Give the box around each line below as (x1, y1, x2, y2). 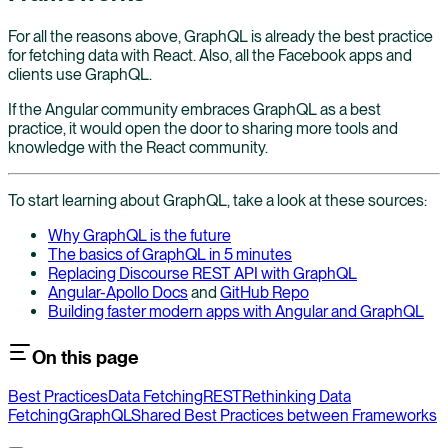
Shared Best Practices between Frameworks (131, 406, 437, 426)
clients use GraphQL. (8, 64, 152, 84)
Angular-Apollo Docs (48, 282, 188, 302)
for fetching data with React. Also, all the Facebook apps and (8, 45, 412, 65)
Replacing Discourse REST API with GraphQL (48, 263, 357, 283)
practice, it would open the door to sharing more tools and (8, 118, 398, 138)
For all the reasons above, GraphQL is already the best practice (8, 26, 433, 46)
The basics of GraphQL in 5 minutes (48, 244, 292, 264)
